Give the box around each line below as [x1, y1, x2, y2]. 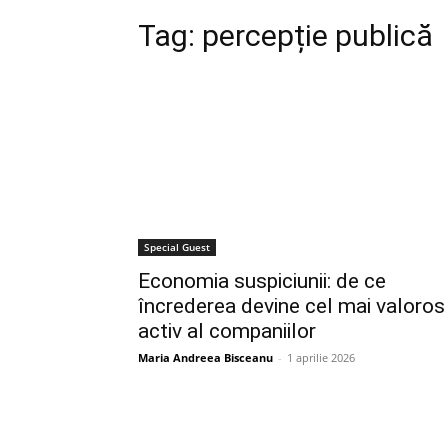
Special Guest [144, 240, 210, 254]
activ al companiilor [138, 319, 316, 343]
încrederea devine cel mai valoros [138, 294, 445, 318]
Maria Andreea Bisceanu [138, 350, 273, 365]
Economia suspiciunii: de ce [138, 269, 386, 293]
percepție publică [202, 18, 433, 53]
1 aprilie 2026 [287, 350, 355, 365]
